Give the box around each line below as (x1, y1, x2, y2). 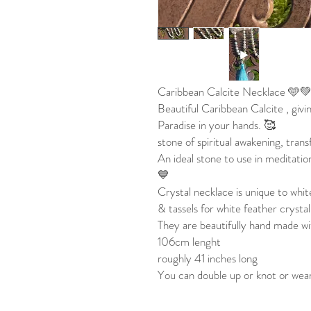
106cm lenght (158, 233, 221, 251)
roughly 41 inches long (158, 250, 258, 267)
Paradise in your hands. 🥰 (158, 117, 276, 134)
